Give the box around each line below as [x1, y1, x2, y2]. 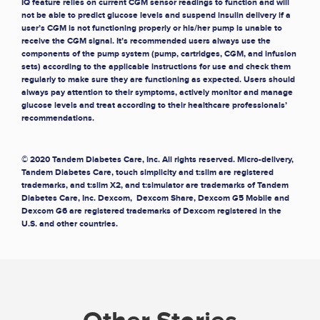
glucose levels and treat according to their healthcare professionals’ [21, 100, 287, 111]
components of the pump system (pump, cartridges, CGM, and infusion [21, 49, 296, 60]
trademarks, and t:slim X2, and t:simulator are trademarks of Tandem [21, 180, 289, 191]
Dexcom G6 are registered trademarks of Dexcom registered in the [21, 206, 281, 217]
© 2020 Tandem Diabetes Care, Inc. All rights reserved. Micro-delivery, [21, 154, 294, 166]
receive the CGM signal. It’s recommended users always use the [21, 36, 271, 47]
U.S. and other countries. [21, 219, 118, 230]
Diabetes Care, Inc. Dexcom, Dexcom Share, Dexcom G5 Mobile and [21, 193, 289, 204]
